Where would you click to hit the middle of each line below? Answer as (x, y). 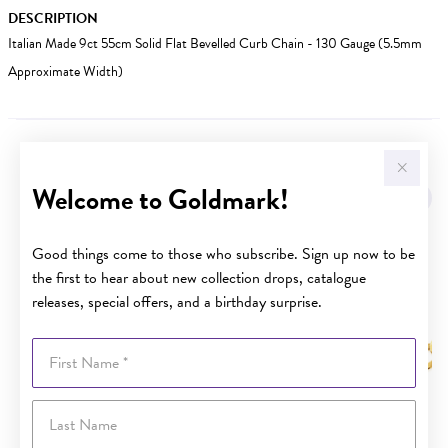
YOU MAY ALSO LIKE (224, 162)
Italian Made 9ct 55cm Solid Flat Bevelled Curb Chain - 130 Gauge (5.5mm (215, 43)
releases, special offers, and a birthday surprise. (177, 301)
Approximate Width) (65, 71)
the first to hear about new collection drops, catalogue (199, 277)
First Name (62, 347)
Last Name (61, 409)
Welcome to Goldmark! (160, 199)
